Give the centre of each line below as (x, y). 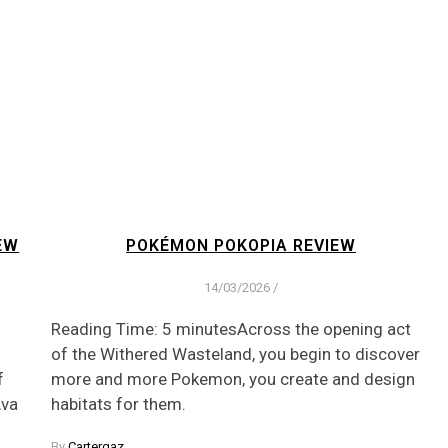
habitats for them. (119, 403)
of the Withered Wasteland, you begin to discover (236, 353)
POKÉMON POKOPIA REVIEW (240, 246)
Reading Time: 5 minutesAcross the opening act (231, 328)
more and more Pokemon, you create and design (233, 378)
